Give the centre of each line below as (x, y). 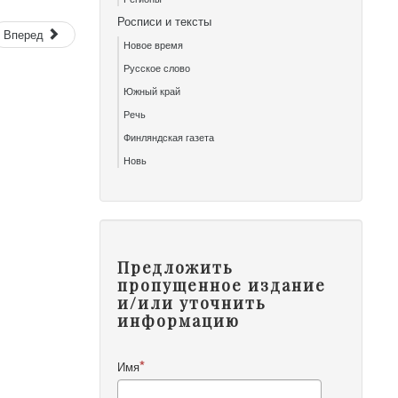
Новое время (154, 44)
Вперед (24, 34)
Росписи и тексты (165, 21)
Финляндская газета (169, 137)
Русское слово (157, 68)
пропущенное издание (222, 285)
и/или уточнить (192, 303)
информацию (179, 321)
